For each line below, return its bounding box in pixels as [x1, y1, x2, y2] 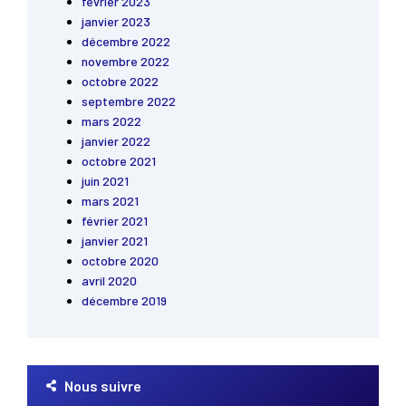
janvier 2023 [82, 14, 150, 30]
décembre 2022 [82, 34, 170, 50]
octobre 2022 [82, 73, 159, 90]
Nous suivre [64, 377, 141, 395]
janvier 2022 [82, 133, 150, 150]
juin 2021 [82, 173, 129, 189]
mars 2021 [82, 193, 139, 209]
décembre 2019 [82, 293, 167, 309]
